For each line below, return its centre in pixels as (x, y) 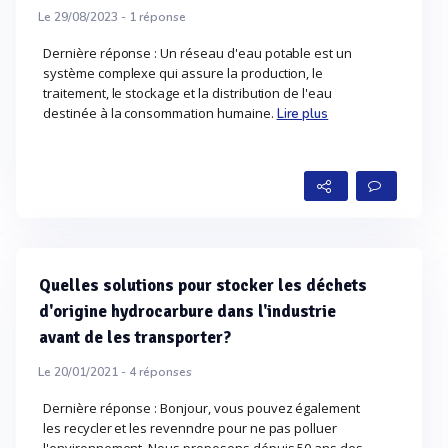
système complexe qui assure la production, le (183, 73)
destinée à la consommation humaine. (160, 113)
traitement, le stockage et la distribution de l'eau (188, 93)
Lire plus (302, 114)
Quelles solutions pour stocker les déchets (203, 285)
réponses (164, 372)
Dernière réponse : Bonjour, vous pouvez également (202, 408)
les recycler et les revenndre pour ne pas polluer (190, 428)
